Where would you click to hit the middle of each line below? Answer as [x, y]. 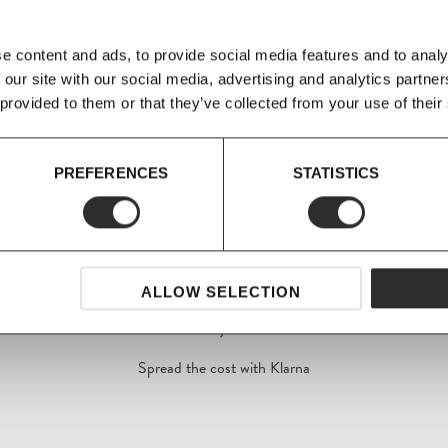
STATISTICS [336, 172]
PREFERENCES [111, 172]
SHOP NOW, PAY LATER [223, 327]
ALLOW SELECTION [220, 292]
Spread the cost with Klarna [223, 367]
